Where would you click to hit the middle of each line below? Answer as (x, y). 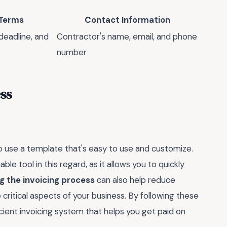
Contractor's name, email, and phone (127, 36)
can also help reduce (135, 180)
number (72, 52)
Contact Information (127, 20)
